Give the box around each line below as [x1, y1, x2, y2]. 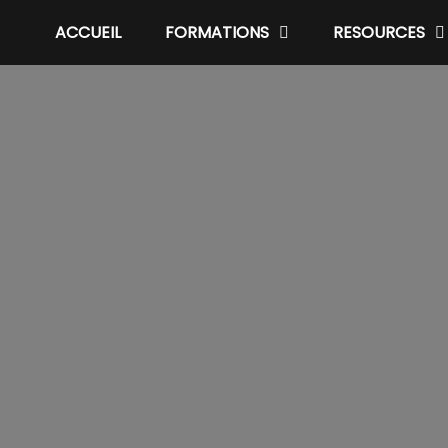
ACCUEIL [55, 21, 121, 44]
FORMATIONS [165, 21, 269, 44]
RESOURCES [333, 21, 425, 44]
